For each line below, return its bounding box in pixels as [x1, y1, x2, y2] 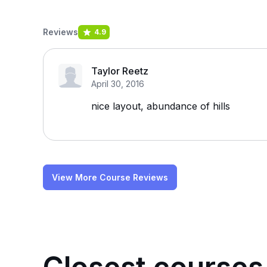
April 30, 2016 [91, 79, 144, 89]
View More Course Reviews [52, 172, 168, 182]
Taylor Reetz [91, 65, 148, 77]
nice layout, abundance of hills [91, 100, 230, 112]
